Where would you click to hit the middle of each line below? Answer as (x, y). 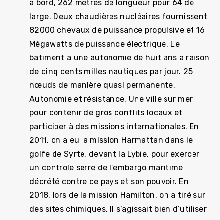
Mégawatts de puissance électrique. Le (105, 44)
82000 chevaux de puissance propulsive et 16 (117, 30)
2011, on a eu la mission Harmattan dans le (111, 140)
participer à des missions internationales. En (114, 126)
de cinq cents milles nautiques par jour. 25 (111, 71)
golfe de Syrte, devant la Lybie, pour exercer (115, 154)
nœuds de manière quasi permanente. (102, 85)
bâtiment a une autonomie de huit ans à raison (120, 58)
